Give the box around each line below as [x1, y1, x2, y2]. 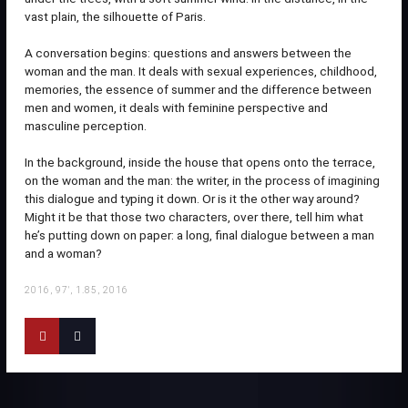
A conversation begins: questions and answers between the [25, 46, 352, 61]
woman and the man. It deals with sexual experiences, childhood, [25, 64, 377, 79]
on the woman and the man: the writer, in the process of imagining [25, 173, 380, 189]
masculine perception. [25, 118, 147, 134]
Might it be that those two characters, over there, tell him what [25, 209, 363, 225]
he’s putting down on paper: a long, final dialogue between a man [25, 228, 374, 243]
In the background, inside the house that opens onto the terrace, [25, 155, 375, 170]
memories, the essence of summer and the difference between [25, 82, 372, 97]
